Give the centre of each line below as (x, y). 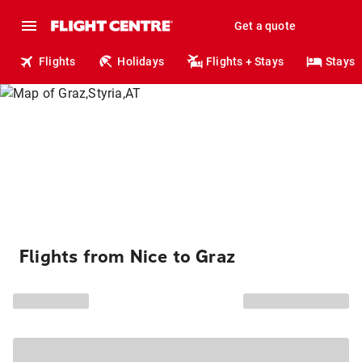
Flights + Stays (245, 61)
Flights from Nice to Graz (127, 257)
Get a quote (265, 26)
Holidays (141, 61)
